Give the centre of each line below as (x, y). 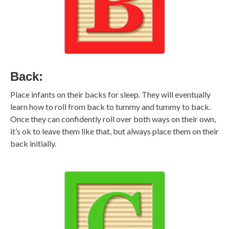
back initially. (33, 144)
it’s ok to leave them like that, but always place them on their (114, 131)
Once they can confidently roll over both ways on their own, (113, 119)
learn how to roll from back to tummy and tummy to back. (110, 107)
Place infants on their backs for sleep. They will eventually (110, 95)
